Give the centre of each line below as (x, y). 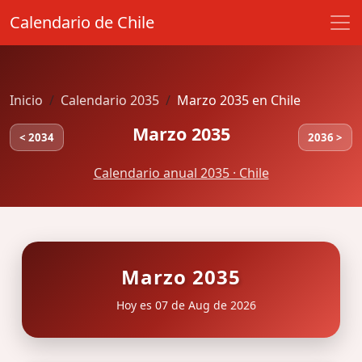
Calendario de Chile (82, 22)
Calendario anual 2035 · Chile (181, 173)
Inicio (26, 100)
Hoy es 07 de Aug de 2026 (184, 305)
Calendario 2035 (110, 100)
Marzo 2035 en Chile (239, 100)
